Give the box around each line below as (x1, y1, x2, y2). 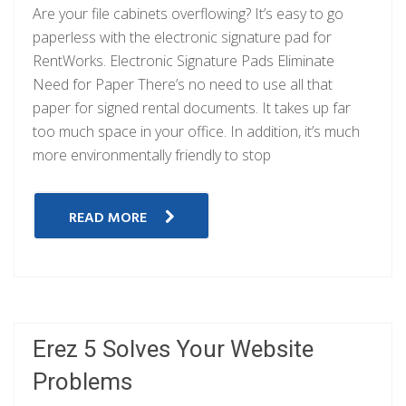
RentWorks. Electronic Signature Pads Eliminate (33, 50, 334, 71)
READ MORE (69, 207, 147, 231)
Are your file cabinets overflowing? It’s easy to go (33, 3, 343, 24)
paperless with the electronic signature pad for (33, 26, 332, 47)
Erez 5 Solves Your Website (33, 335, 314, 363)
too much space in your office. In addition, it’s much (33, 121, 360, 141)
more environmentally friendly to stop (33, 144, 271, 165)
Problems (33, 368, 132, 396)
